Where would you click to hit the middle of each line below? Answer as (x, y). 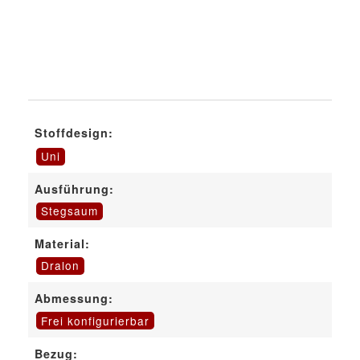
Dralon (60, 266)
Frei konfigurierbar (95, 320)
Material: (62, 244)
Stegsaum (69, 211)
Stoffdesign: (74, 133)
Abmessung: (74, 299)
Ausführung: (74, 189)
